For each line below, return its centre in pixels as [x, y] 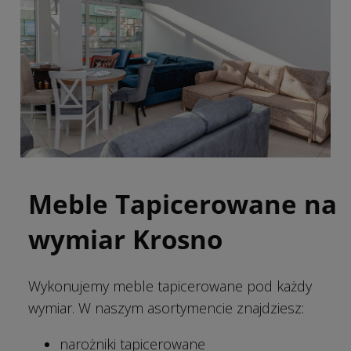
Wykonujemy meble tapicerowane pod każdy [170, 286]
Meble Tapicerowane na [183, 204]
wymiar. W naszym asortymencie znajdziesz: [166, 308]
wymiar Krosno [125, 239]
